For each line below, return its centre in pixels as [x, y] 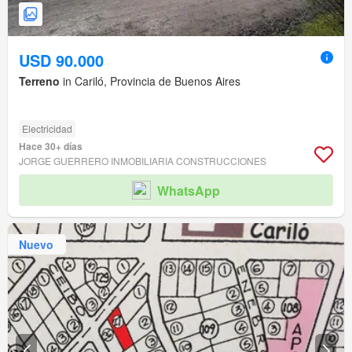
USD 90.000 [61, 60]
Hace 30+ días [51, 147]
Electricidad [47, 129]
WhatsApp [189, 190]
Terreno [39, 81]
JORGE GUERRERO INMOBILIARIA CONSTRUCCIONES [143, 161]
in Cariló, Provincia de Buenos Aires [150, 81]
